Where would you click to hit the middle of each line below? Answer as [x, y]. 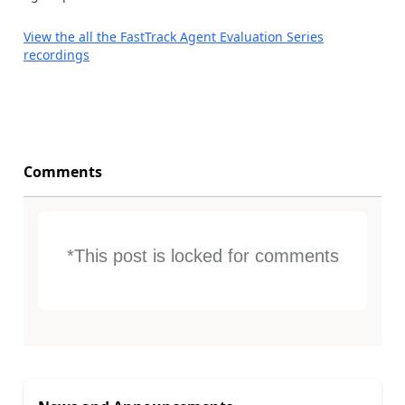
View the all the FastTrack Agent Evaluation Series [174, 37]
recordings [57, 55]
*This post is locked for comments [202, 256]
